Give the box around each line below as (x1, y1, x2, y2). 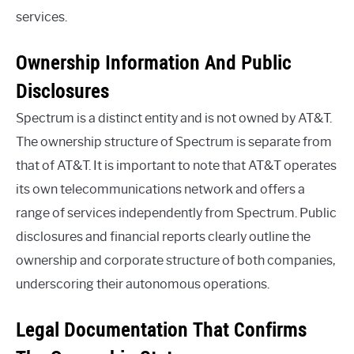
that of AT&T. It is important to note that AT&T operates (16, 158, 337, 173)
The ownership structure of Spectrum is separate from (16, 134, 332, 149)
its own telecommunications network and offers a (16, 182, 305, 197)
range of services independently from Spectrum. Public (16, 205, 337, 220)
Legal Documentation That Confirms (16, 317, 307, 342)
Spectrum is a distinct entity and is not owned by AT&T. (16, 111, 332, 126)
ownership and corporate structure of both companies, (16, 253, 335, 268)
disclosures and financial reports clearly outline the (16, 229, 311, 244)
